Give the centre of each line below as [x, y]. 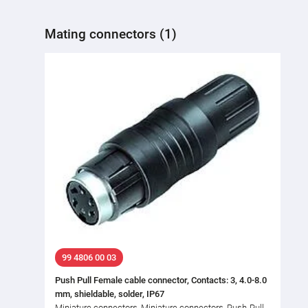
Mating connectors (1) [111, 34]
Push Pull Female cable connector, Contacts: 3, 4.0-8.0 [161, 280]
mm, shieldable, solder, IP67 [110, 294]
